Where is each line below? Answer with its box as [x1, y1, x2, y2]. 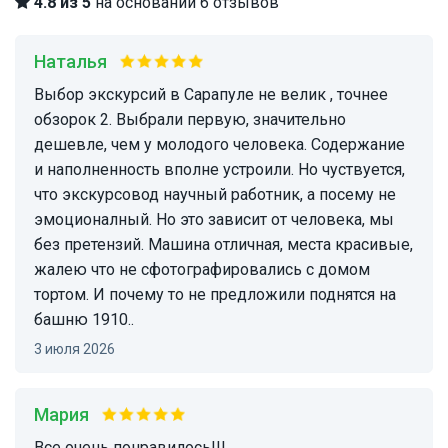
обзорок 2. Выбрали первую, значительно [34, 110, 346, 130]
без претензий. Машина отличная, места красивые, [34, 235, 413, 255]
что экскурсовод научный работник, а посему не [34, 185, 396, 205]
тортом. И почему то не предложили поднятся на [34, 285, 396, 305]
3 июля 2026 [42, 341, 115, 358]
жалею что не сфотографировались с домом [34, 260, 370, 280]
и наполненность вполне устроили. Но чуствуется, [34, 160, 405, 180]
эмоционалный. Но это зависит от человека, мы [34, 210, 394, 230]
